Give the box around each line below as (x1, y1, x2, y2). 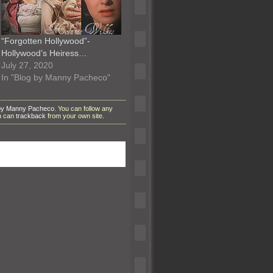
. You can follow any (54, 104, 113, 112)
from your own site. (46, 112, 104, 119)
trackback (16, 112, 46, 119)
